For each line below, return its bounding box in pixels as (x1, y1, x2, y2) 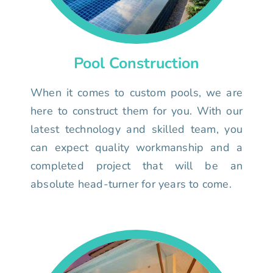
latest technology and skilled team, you (30, 122, 243, 137)
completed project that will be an (30, 158, 243, 174)
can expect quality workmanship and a (30, 140, 243, 155)
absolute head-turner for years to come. (30, 177, 232, 192)
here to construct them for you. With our (30, 104, 243, 119)
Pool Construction (74, 53, 199, 74)
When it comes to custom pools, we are (30, 85, 243, 101)
